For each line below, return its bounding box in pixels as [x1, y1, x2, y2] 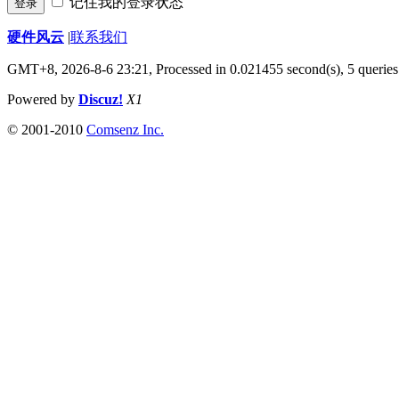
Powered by [7, 92, 78, 108]
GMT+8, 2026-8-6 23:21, [7, 61, 156, 77]
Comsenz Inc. [86, 122, 164, 138]
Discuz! [78, 92, 123, 108]
